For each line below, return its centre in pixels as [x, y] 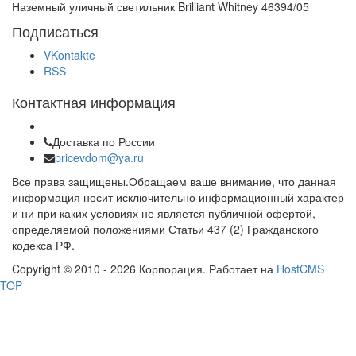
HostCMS [300, 269]
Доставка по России [104, 141]
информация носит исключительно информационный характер [178, 197]
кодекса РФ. [43, 245]
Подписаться [55, 31]
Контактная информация [94, 102]
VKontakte [70, 55]
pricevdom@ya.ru [99, 157]
